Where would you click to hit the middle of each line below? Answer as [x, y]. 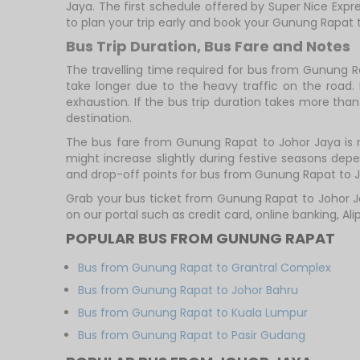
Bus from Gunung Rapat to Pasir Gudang [192, 335]
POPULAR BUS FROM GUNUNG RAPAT [201, 238]
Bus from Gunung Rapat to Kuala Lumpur [193, 313]
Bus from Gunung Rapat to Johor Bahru [188, 290]
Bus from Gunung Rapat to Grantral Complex [205, 268]
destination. [99, 118]
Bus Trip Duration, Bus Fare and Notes [209, 46]
